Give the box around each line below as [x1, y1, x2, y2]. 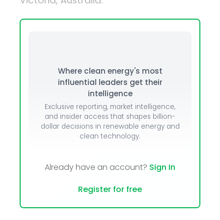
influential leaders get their [57, 77, 163, 88]
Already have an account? [45, 162, 149, 173]
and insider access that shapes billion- [45, 112, 175, 122]
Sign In [149, 162, 175, 173]
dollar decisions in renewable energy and [40, 122, 180, 132]
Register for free [78, 184, 142, 195]
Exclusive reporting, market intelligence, [45, 102, 175, 112]
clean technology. [80, 132, 140, 141]
